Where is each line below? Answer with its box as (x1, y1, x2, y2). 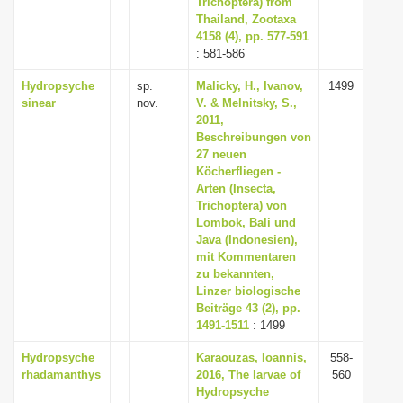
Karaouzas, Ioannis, (196, 351, 307, 364)
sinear (22, 96, 56, 110)
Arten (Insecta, (196, 182, 276, 195)
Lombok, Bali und (196, 216, 296, 229)
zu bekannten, (196, 267, 274, 281)
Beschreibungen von (196, 130, 311, 144)
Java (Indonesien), (196, 233, 298, 246)
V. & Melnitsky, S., (196, 96, 297, 110)
